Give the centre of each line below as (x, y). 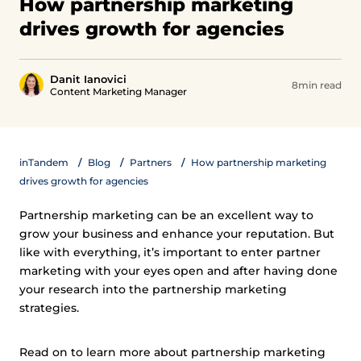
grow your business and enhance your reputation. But (177, 234)
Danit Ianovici (88, 79)
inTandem (44, 162)
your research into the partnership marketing (153, 289)
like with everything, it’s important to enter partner (170, 252)
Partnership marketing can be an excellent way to (166, 215)
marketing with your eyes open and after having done (178, 271)
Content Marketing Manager (118, 91)
